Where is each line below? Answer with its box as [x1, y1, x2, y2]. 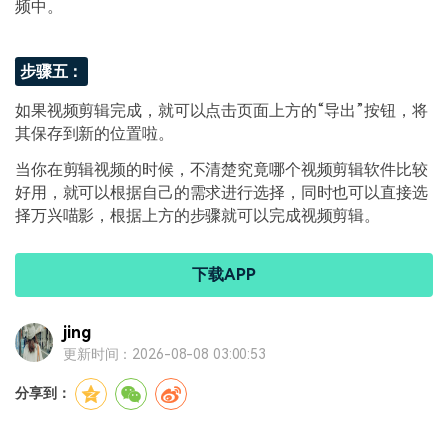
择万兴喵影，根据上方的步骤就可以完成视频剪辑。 [15, 205, 381, 225]
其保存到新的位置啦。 [15, 124, 174, 144]
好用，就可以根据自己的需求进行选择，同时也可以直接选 [15, 182, 428, 202]
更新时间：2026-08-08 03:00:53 [62, 345, 266, 362]
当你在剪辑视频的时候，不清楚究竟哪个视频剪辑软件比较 [15, 159, 428, 179]
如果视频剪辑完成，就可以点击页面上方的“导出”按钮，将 [15, 101, 428, 121]
